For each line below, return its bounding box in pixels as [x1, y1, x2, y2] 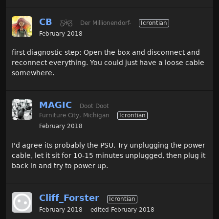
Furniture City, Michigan [39, 112, 109, 119]
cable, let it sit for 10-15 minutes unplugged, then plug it [12, 151, 205, 159]
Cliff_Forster [39, 192, 99, 203]
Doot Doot [80, 103, 109, 110]
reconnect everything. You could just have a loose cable [12, 59, 204, 67]
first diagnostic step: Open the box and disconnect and [12, 48, 200, 57]
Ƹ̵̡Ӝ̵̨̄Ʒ [60, 19, 72, 26]
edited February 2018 [90, 206, 154, 213]
